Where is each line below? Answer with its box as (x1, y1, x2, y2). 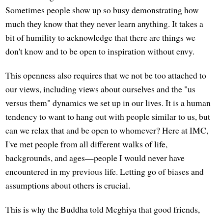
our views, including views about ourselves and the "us (5, 83, 196, 95)
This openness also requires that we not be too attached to (5, 69, 207, 82)
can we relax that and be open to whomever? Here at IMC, (5, 124, 209, 137)
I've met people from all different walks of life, (5, 138, 168, 150)
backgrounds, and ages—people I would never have (5, 152, 185, 164)
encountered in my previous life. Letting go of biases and (5, 165, 204, 178)
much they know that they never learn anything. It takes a (5, 18, 204, 30)
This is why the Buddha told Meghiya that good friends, (5, 203, 200, 216)
